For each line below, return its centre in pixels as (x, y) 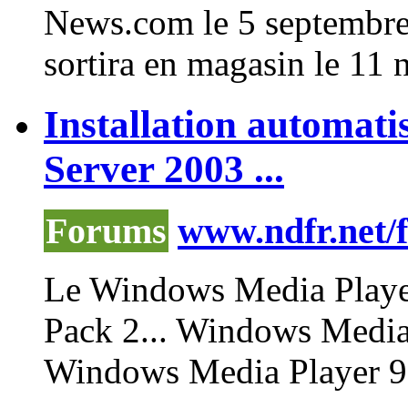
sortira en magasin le (196, 63)
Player (334, 372)
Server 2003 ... (164, 168)
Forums (106, 230)
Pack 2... (110, 331)
